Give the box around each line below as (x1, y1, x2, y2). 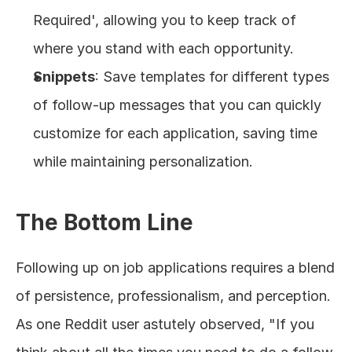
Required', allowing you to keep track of (33, 12, 296, 28)
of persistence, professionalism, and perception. (16, 288, 331, 304)
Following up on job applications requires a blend (16, 259, 335, 276)
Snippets (33, 68, 95, 85)
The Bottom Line (16, 209, 193, 236)
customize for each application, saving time (33, 125, 317, 141)
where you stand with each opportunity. (33, 40, 294, 57)
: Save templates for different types (95, 68, 329, 85)
